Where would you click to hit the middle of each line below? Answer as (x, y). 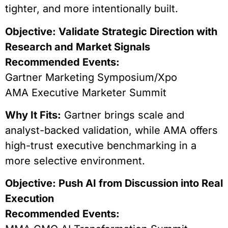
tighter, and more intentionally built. (92, 9)
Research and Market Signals (78, 47)
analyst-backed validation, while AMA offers (111, 130)
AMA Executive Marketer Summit (86, 92)
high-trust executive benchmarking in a (101, 145)
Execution (30, 199)
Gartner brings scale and (123, 115)
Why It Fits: (33, 115)
